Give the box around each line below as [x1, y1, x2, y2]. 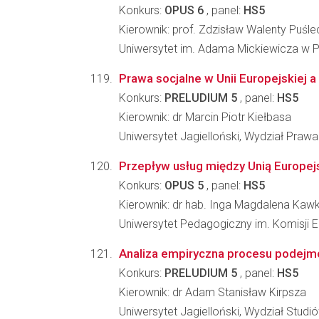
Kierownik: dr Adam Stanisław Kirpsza [119, 286, 306, 299]
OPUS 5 [164, 179, 204, 192]
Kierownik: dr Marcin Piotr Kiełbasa [119, 110, 291, 124]
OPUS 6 [164, 4, 204, 17]
